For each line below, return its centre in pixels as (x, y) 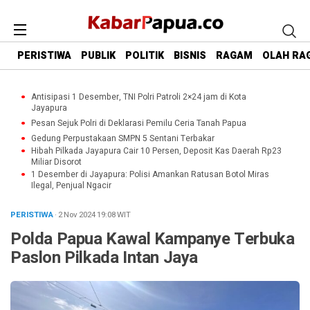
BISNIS (190, 56)
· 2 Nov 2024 (76, 215)
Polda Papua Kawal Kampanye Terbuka (153, 239)
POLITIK (145, 56)
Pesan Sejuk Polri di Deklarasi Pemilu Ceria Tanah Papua (139, 123)
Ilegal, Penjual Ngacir (71, 185)
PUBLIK (98, 56)
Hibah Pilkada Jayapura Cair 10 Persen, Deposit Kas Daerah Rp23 (156, 151)
